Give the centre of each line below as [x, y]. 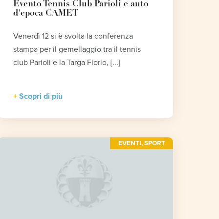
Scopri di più [41, 97]
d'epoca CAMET [46, 14]
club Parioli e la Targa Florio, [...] [67, 63]
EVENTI [130, 143]
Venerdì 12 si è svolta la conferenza [73, 36]
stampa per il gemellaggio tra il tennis [77, 50]
